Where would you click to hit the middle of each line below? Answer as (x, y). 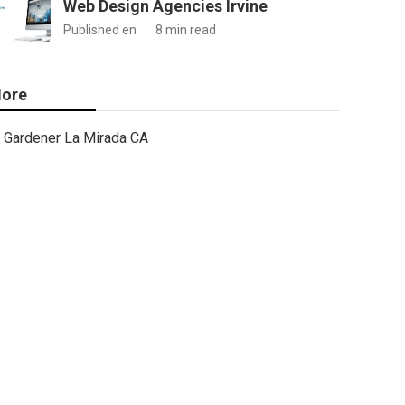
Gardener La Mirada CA (76, 138)
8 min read (186, 30)
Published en (100, 30)
